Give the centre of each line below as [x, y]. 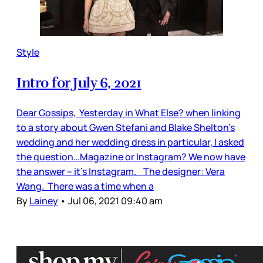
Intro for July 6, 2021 [79, 82]
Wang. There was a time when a [85, 186]
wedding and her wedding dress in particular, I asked [130, 142]
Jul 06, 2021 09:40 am [115, 200]
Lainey [44, 200]
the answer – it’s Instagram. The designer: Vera [121, 171]
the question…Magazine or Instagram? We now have [131, 156]
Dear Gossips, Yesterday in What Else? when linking [129, 112]
